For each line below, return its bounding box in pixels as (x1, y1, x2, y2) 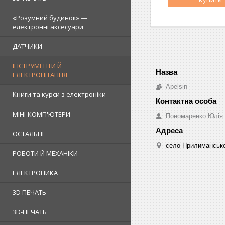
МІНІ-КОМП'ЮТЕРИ (13, 109, 70, 119)
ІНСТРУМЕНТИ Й (13, 61, 62, 70)
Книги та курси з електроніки (13, 90, 106, 99)
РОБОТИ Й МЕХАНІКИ (13, 149, 78, 158)
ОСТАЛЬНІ (13, 129, 44, 138)
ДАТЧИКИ (13, 42, 42, 51)
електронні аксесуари (13, 22, 83, 31)
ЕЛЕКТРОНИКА (13, 168, 58, 177)
